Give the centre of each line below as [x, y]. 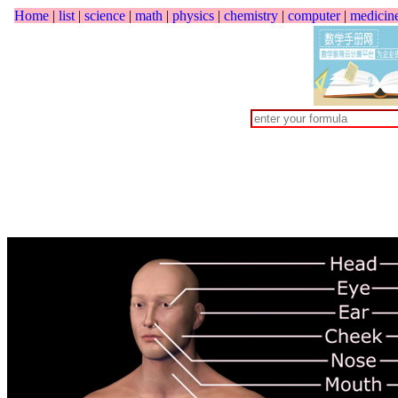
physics [193, 16]
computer [314, 16]
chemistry [251, 16]
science [105, 16]
